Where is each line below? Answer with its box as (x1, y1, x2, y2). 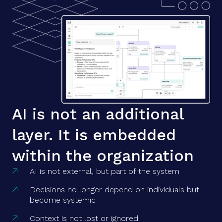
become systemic (30, 195, 96, 205)
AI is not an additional (12, 105, 183, 123)
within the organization (12, 146, 194, 165)
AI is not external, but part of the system (30, 166, 179, 176)
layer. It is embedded (12, 125, 176, 144)
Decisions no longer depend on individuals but (30, 185, 199, 194)
